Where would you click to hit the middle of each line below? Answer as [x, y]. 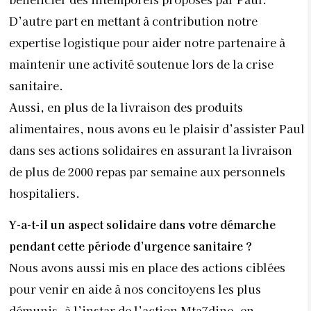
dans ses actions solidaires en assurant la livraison [151, 150]
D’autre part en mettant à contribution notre [133, 20]
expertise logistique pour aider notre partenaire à [147, 42]
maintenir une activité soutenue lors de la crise [141, 64]
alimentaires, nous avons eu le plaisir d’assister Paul [157, 128]
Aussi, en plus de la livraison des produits [126, 107]
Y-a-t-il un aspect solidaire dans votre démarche [142, 225]
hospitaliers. [44, 193]
